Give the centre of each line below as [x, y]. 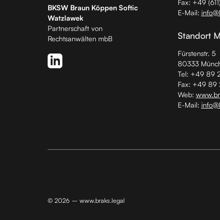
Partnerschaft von [75, 28]
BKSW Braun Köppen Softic [93, 8]
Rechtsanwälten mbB [80, 39]
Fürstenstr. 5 [196, 53]
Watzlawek [66, 18]
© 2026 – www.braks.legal [86, 200]
